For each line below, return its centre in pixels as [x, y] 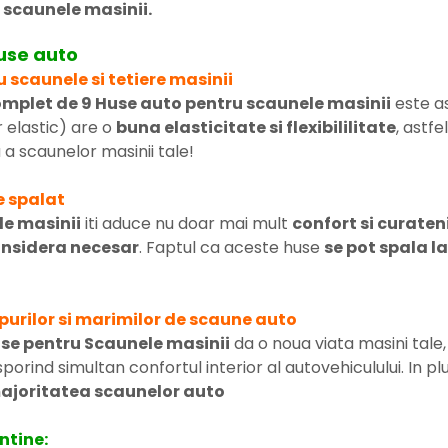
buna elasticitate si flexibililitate [256, 127]
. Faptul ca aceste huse [231, 247]
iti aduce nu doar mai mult [186, 223]
